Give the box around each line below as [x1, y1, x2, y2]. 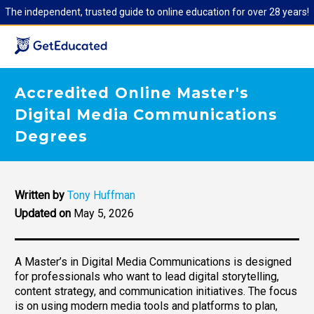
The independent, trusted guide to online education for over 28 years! [5, 6, 309, 18]
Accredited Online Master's [15, 84, 250, 102]
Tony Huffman [67, 188, 135, 202]
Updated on [15, 206, 71, 220]
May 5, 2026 [74, 206, 134, 220]
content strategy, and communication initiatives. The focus [15, 284, 297, 298]
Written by [15, 188, 64, 202]
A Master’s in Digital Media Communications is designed [15, 254, 292, 268]
